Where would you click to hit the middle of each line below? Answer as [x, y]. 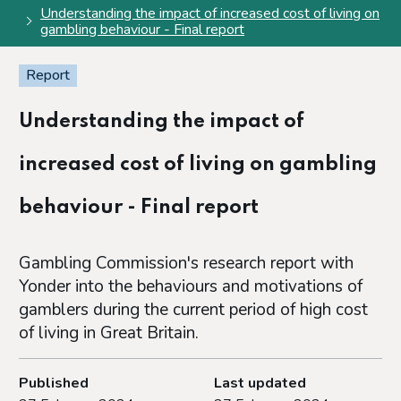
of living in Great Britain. [109, 333]
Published [54, 383]
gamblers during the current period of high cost [193, 309]
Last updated [260, 383]
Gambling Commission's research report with [186, 263]
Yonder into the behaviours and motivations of [191, 286]
